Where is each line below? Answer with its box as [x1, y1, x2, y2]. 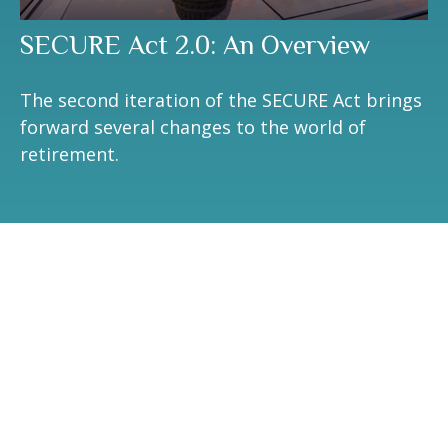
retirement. [20, 142, 119, 167]
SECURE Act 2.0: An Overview [20, 30, 370, 61]
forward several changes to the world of [20, 115, 366, 140]
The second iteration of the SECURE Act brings [20, 88, 422, 113]
